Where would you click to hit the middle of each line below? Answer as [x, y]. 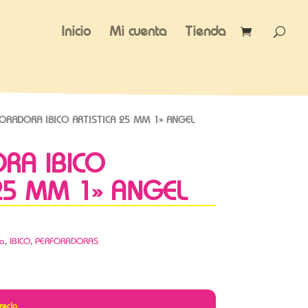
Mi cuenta [138, 31]
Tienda [205, 31]
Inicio [76, 31]
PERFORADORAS [66, 241]
